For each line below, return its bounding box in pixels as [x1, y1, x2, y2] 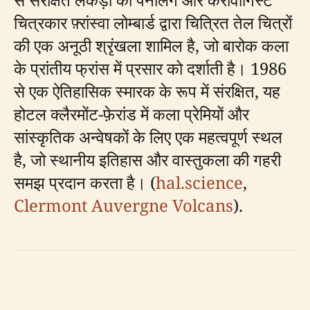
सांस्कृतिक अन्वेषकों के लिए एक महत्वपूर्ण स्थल [14, 125, 282, 148]
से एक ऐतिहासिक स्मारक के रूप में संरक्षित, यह [14, 80, 280, 102]
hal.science [156, 171, 243, 194]
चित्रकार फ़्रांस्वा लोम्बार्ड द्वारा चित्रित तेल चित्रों [14, 11, 292, 34]
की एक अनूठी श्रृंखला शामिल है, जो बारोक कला [14, 34, 289, 57]
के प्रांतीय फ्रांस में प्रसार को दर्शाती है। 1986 [14, 57, 286, 80]
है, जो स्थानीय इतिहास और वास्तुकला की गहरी [14, 148, 281, 171]
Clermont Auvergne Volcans [14, 194, 233, 217]
